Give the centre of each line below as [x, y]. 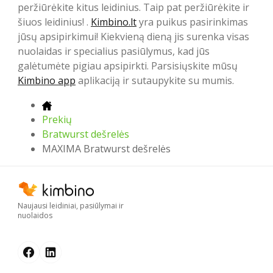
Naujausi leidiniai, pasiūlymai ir [71, 205]
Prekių [57, 120]
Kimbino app [47, 81]
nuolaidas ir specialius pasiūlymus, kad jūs [114, 51]
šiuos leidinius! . [54, 22]
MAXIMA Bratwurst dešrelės [106, 149]
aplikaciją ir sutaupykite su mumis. [155, 81]
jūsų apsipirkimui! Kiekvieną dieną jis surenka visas [133, 37]
